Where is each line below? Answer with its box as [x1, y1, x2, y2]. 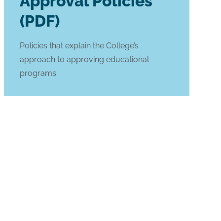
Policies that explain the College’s [20, 40, 139, 50]
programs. [20, 68, 58, 78]
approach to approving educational [20, 54, 149, 64]
